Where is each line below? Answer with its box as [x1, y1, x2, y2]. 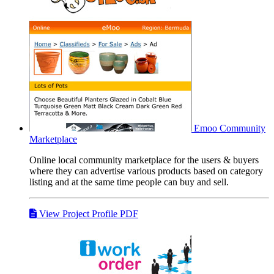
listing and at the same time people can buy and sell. [29, 176, 229, 187]
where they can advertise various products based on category [29, 165, 263, 176]
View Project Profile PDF [37, 208, 138, 219]
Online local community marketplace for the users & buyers [29, 154, 259, 165]
